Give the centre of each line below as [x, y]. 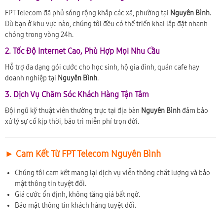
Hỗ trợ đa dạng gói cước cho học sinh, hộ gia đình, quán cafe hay [102, 67]
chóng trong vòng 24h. [39, 35]
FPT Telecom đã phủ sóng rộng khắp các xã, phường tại [88, 13]
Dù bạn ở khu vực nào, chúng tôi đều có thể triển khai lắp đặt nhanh [106, 24]
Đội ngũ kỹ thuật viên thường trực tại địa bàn [73, 110]
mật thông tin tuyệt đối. [51, 184]
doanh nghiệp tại [31, 78]
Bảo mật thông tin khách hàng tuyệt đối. [75, 205]
